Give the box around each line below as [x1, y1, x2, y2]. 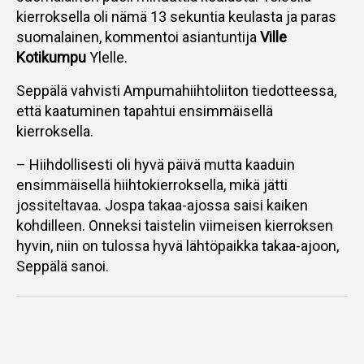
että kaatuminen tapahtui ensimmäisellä [16, 102, 273, 119]
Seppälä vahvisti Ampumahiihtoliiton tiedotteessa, [16, 82, 336, 99]
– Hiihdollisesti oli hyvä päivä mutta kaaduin [16, 156, 295, 173]
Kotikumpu [16, 49, 86, 66]
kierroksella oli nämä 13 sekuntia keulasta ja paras [16, 8, 336, 25]
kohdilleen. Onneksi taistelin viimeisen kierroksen [16, 217, 333, 234]
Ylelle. [86, 49, 128, 66]
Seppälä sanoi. [16, 258, 109, 275]
